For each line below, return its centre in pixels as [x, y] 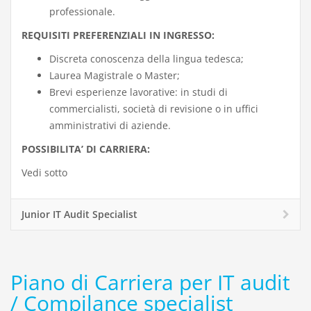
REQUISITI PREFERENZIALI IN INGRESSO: [118, 35]
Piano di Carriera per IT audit [150, 282]
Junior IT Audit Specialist [79, 214]
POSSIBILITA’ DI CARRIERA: [86, 149]
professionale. [82, 11]
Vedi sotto [44, 172]
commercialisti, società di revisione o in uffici [154, 108]
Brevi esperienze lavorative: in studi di [138, 92]
